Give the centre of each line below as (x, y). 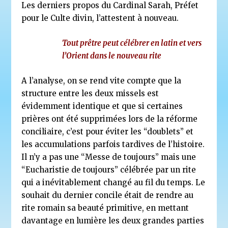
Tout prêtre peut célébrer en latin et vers (132, 43)
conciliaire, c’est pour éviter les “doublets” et (108, 131)
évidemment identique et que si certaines (102, 106)
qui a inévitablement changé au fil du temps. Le (113, 182)
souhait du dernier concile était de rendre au (108, 195)
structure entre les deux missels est (90, 93)
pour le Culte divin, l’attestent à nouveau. (100, 18)
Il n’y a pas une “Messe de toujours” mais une (109, 157)
